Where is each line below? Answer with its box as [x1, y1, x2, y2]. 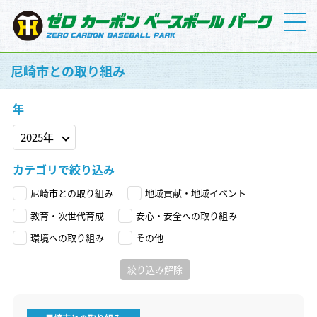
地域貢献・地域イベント [144, 186, 246, 200]
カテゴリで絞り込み [12, 160, 115, 178]
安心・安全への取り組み [135, 208, 237, 222]
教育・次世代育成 [30, 208, 104, 222]
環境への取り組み [30, 231, 104, 245]
